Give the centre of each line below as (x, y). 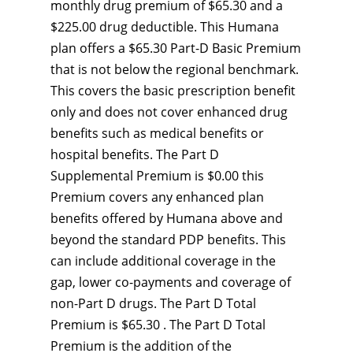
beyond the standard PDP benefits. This (168, 240)
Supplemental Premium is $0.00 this (157, 176)
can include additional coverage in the (163, 261)
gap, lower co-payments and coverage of (171, 282)
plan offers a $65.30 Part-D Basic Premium (176, 48)
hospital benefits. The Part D (135, 154)
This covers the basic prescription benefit (173, 91)
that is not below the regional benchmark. (175, 69)
